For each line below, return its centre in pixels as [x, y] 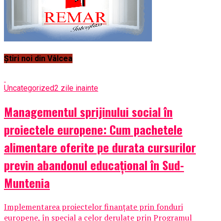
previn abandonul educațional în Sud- [94, 165]
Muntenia [27, 182]
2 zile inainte [76, 88]
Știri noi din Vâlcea [38, 59]
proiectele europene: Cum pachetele [93, 129]
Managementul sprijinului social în [88, 111]
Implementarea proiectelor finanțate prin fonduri [93, 206]
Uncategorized [29, 88]
